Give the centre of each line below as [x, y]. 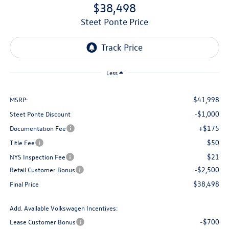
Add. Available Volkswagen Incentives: [64, 208]
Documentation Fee [38, 128]
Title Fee [22, 142]
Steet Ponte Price [117, 22]
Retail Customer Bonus [42, 169]
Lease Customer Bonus [42, 221]
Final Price [24, 184]
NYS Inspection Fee [37, 156]
